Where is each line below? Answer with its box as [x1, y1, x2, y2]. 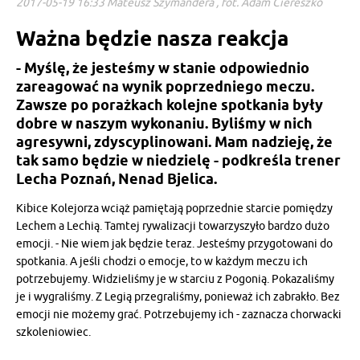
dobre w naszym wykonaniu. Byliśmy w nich [16, 114, 313, 132]
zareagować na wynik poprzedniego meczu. [16, 77, 314, 95]
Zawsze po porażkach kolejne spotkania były [16, 96, 323, 113]
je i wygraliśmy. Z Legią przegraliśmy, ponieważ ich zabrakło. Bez [16, 289, 340, 304]
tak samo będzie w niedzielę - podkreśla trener [16, 151, 341, 169]
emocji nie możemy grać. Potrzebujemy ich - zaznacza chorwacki [16, 307, 342, 321]
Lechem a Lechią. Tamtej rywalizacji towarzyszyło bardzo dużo [16, 219, 329, 233]
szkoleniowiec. [16, 325, 91, 339]
